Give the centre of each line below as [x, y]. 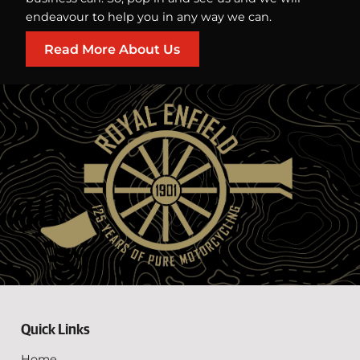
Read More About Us [112, 49]
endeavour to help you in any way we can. [149, 17]
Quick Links [55, 331]
